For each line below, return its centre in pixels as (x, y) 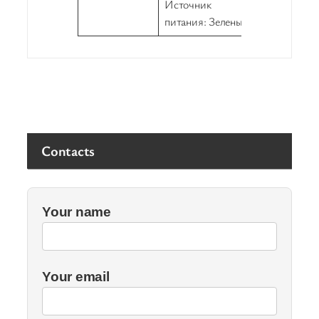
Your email (76, 277)
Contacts (68, 151)
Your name (77, 212)
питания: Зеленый (207, 22)
